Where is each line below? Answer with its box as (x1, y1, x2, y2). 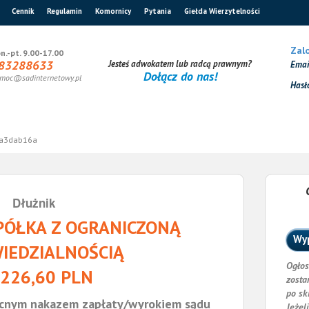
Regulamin (47, 6, 82, 16)
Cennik (12, 6, 34, 16)
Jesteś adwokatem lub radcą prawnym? (108, 58, 252, 70)
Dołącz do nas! (143, 68, 217, 85)
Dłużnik (12, 195, 55, 211)
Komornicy (95, 6, 131, 16)
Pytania (144, 6, 171, 16)
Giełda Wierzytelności (184, 6, 260, 16)
